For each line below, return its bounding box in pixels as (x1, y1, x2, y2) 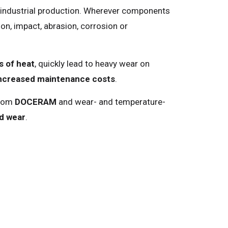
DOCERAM (15, 96, 56, 107)
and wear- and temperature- (56, 96, 165, 107)
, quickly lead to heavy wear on (35, 59, 150, 69)
